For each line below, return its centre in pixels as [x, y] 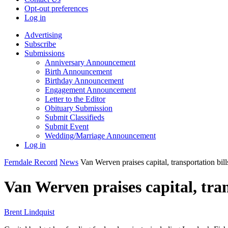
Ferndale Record [31, 162]
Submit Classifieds [75, 117]
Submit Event [67, 126]
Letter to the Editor [75, 99]
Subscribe [40, 44]
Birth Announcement [78, 72]
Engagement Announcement [90, 90]
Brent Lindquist [29, 212]
